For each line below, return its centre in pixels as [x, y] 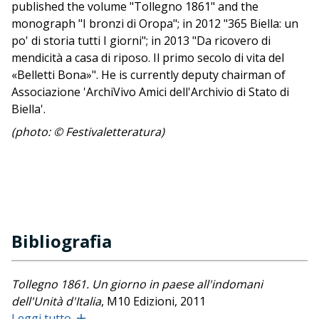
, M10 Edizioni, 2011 [153, 302]
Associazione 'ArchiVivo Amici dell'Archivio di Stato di [150, 92]
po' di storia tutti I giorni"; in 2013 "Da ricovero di [141, 41]
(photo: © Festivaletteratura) [88, 132]
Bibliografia [62, 241]
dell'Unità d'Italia [56, 302]
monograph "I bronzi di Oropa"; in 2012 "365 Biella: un [155, 24]
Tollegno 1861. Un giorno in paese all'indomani [137, 284]
